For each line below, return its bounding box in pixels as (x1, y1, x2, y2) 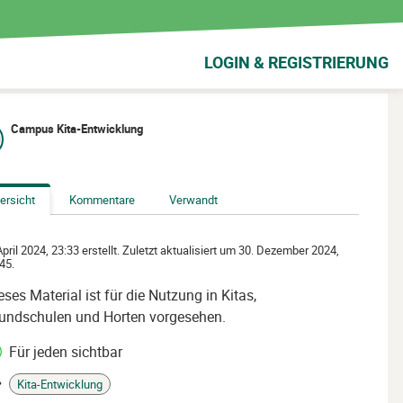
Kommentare (69, 192, 135, 208)
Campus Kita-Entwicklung (11, 121, 143, 137)
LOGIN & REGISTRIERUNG (204, 51, 389, 73)
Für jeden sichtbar (9, 342, 122, 362)
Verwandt (169, 192, 218, 208)
